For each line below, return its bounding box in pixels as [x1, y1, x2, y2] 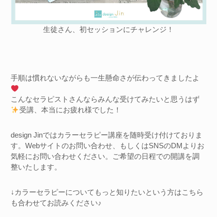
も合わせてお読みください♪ [11, 199, 102, 207]
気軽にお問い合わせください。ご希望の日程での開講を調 [11, 152, 200, 160]
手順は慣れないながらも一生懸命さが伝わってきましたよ [11, 74, 200, 82]
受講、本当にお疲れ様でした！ [19, 106, 121, 114]
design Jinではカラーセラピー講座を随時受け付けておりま [11, 131, 203, 139]
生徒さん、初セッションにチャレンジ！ [43, 25, 174, 33]
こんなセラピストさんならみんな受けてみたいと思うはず [11, 95, 200, 103]
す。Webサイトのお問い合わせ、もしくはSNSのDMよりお [11, 141, 205, 150]
